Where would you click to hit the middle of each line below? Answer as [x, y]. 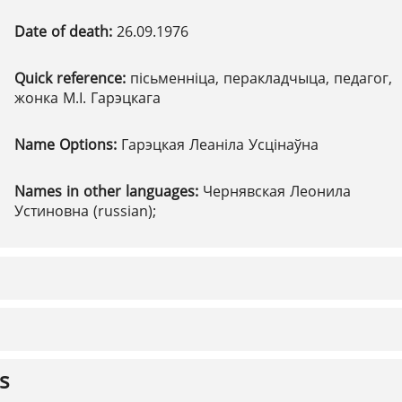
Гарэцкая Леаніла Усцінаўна [220, 144]
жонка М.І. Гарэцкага [87, 98]
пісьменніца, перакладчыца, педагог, [261, 78]
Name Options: [68, 144]
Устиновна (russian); [85, 211]
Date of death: [66, 31]
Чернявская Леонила [277, 191]
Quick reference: [72, 78]
